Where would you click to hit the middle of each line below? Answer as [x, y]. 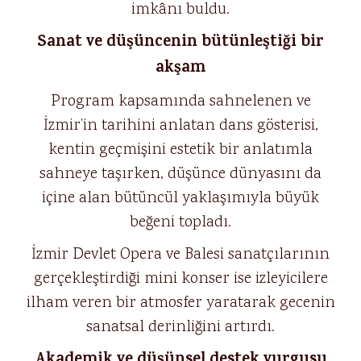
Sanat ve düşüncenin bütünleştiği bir [180, 43]
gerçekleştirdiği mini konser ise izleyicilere [180, 279]
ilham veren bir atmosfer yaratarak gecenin [180, 303]
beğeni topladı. [180, 222]
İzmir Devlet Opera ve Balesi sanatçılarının [180, 255]
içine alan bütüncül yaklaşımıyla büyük [180, 198]
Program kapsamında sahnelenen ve [180, 102]
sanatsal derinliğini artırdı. [180, 327]
